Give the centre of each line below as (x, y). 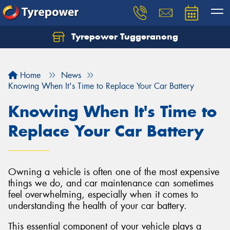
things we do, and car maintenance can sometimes (111, 183)
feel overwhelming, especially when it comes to (103, 195)
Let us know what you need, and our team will (108, 43)
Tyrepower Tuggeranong (123, 36)
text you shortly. (49, 54)
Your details (115, 78)
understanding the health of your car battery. (98, 206)
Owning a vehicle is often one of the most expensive (114, 172)
